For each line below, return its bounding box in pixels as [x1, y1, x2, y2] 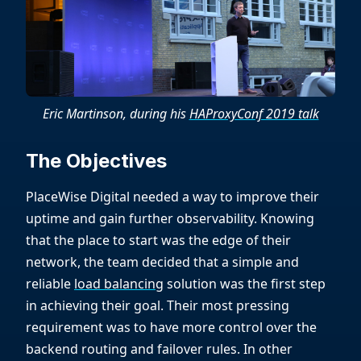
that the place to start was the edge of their [26, 231, 291, 250]
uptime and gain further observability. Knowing [26, 210, 314, 228]
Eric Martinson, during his [42, 105, 189, 123]
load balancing [74, 275, 164, 293]
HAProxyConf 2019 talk [189, 105, 319, 123]
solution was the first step [164, 275, 326, 293]
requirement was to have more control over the [26, 318, 317, 337]
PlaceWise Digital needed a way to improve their [26, 188, 319, 206]
